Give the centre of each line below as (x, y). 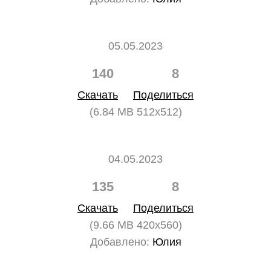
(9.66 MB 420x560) (135, 225)
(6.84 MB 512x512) (135, 112)
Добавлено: (119, 242)
